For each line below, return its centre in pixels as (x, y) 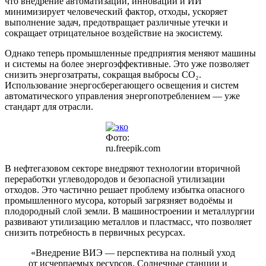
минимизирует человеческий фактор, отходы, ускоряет (116, 11)
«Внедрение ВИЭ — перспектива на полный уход (132, 252)
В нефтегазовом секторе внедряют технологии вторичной (123, 168)
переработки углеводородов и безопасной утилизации (115, 179)
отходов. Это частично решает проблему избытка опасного (125, 189)
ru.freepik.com (133, 148)
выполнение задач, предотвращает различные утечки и (116, 22)
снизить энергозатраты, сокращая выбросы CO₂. (103, 74)
